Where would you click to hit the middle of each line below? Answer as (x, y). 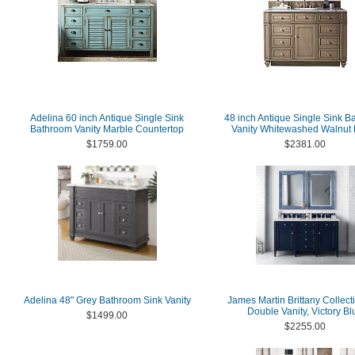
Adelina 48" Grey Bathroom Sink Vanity (107, 300)
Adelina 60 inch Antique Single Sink (107, 118)
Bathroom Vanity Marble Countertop (107, 129)
